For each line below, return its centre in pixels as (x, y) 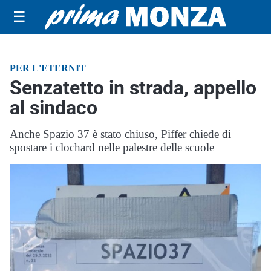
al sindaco (54, 108)
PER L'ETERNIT (48, 68)
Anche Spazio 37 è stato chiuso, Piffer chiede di (120, 134)
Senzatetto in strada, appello (133, 88)
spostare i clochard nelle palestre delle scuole (112, 147)
